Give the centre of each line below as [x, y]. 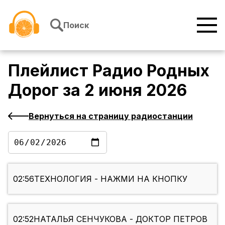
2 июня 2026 [136, 90]
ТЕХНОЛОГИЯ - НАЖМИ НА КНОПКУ [111, 179]
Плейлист [50, 71]
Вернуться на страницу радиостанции [111, 116]
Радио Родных [151, 71]
